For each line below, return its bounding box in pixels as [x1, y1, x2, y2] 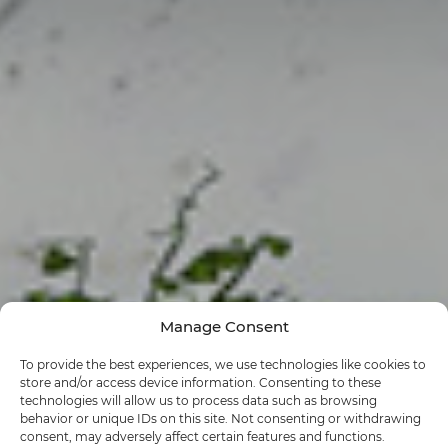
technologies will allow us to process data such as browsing [20, 392, 377, 408]
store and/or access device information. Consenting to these [20, 374, 381, 390]
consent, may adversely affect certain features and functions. [20, 428, 385, 444]
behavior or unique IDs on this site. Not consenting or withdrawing [20, 410, 421, 426]
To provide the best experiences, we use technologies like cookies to [20, 356, 426, 372]
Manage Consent [159, 316, 289, 336]
